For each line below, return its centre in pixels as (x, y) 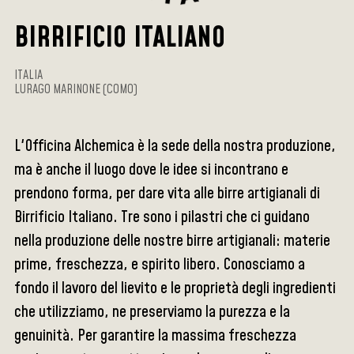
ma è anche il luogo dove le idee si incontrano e (152, 170)
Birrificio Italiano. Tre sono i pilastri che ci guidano (162, 217)
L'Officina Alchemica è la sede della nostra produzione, (175, 146)
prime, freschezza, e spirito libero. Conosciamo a (160, 265)
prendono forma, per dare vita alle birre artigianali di (168, 194)
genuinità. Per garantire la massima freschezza (156, 336)
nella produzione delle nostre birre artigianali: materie (173, 241)
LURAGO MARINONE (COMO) (76, 89)
